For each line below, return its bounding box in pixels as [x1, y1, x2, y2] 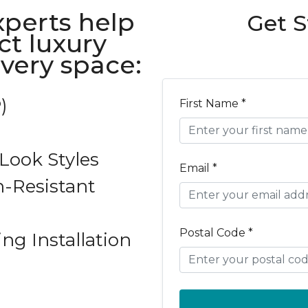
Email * [179, 162, 217, 175]
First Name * [179, 97, 246, 110]
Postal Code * [179, 226, 253, 239]
